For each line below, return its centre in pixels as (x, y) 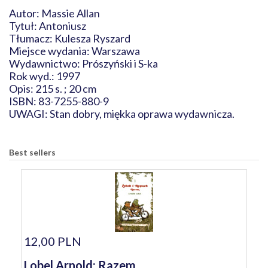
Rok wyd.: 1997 (47, 76)
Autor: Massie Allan (54, 13)
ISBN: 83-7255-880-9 (59, 101)
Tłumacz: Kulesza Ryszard (80, 38)
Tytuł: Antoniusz (48, 26)
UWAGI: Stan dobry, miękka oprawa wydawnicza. (123, 114)
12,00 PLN (53, 241)
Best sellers (32, 152)
